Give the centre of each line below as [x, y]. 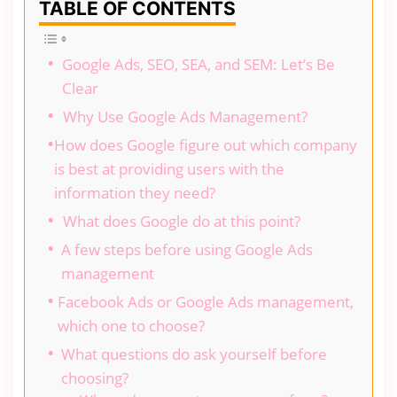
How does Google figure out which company [206, 144]
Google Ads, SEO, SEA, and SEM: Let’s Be [199, 64]
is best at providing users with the [170, 168]
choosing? [94, 378]
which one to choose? [132, 325]
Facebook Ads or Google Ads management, [206, 301]
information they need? [135, 192]
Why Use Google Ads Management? [185, 116]
